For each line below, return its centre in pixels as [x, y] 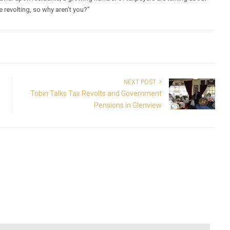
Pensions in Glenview [128, 105]
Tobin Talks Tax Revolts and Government [96, 93]
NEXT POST [141, 82]
